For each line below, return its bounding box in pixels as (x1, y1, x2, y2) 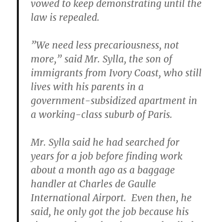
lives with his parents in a (31, 81, 144, 93)
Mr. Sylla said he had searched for (31, 136, 180, 149)
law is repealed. (31, 11, 100, 24)
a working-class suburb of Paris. (31, 109, 173, 121)
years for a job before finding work (31, 150, 183, 163)
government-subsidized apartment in (31, 95, 198, 107)
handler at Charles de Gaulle (31, 178, 157, 190)
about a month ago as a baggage (31, 164, 175, 176)
